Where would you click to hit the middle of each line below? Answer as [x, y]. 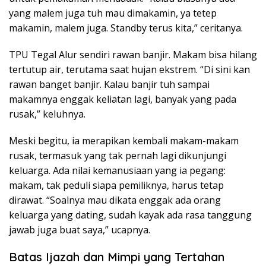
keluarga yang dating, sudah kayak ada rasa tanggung [130, 215]
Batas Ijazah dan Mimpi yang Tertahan [117, 256]
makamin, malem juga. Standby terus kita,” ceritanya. [126, 28]
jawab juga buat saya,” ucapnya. [80, 229]
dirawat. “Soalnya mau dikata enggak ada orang [115, 200]
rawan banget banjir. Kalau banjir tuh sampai [109, 84]
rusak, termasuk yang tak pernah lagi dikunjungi [118, 155]
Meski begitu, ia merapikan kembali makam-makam [124, 140]
